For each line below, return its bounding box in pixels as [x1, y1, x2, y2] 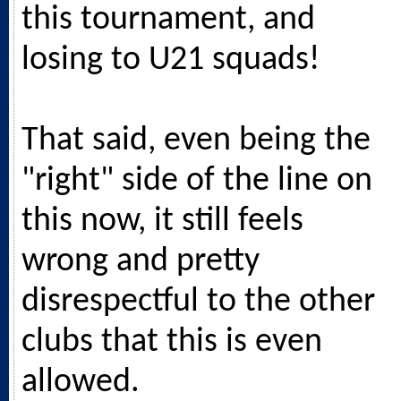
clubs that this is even [21, 325, 322, 359]
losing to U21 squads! [21, 43, 320, 77]
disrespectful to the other [21, 285, 375, 319]
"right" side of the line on [21, 164, 372, 198]
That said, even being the [21, 124, 371, 158]
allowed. [21, 365, 140, 399]
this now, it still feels [21, 204, 303, 238]
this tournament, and [21, 3, 315, 37]
